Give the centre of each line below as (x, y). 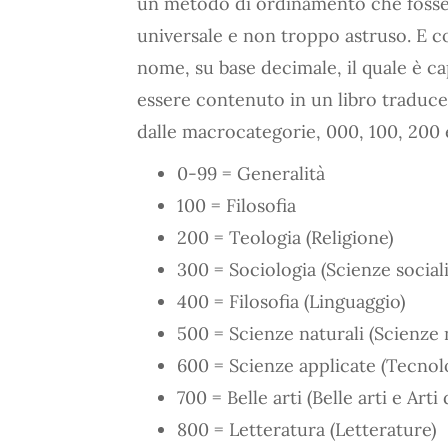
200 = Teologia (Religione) (285, 237)
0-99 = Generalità (251, 173)
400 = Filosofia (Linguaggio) (291, 301)
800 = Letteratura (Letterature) (306, 429)
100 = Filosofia (236, 205)
